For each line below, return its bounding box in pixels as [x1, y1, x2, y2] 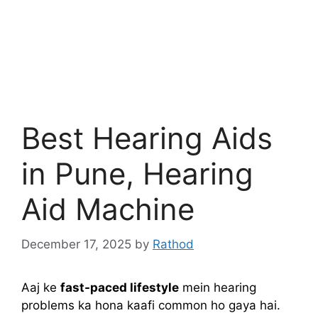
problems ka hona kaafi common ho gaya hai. [21, 297, 280, 312]
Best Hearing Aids [21, 120, 273, 156]
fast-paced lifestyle [60, 280, 179, 295]
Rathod [153, 236, 194, 251]
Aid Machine [21, 191, 194, 227]
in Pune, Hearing [21, 155, 253, 192]
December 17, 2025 [21, 236, 131, 251]
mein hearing [179, 280, 256, 295]
